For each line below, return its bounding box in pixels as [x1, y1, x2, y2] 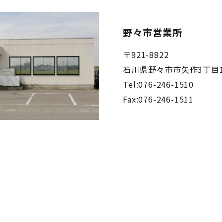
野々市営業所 [123, 25, 182, 39]
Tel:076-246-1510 [123, 78, 194, 90]
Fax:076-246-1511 [123, 93, 194, 105]
